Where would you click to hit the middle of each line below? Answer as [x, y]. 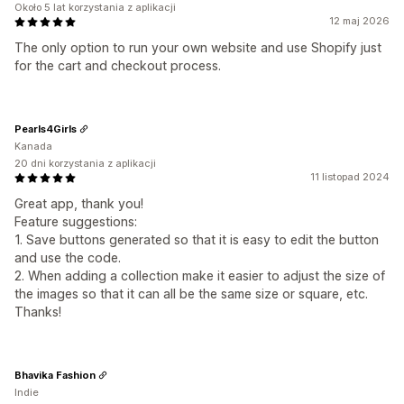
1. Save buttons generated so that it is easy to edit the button [197, 240]
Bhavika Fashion [55, 375]
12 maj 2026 [359, 21]
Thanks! [38, 312]
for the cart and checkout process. [118, 66]
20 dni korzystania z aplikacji [85, 164]
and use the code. [68, 258]
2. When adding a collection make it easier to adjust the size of [200, 276]
